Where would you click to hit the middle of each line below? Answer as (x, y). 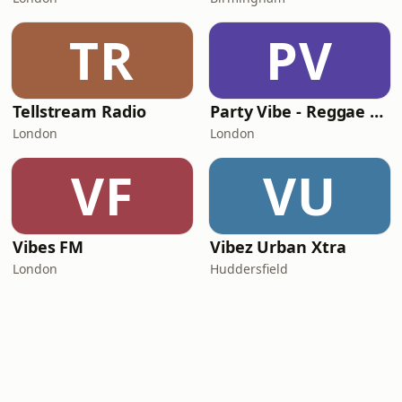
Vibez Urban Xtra (278, 247)
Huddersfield (249, 269)
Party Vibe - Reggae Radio (377, 111)
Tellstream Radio (79, 111)
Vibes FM (48, 247)
